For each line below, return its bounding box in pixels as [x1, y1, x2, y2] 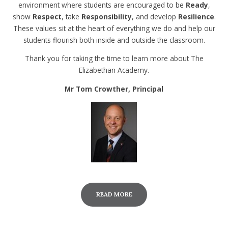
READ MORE [96, 190, 132, 198]
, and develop [131, 11, 178, 21]
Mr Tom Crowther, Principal [65, 83, 163, 94]
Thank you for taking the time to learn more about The [24, 53, 204, 64]
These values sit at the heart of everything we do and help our [13, 23, 215, 33]
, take [61, 11, 81, 21]
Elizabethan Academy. [79, 65, 149, 75]
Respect [32, 11, 62, 21]
